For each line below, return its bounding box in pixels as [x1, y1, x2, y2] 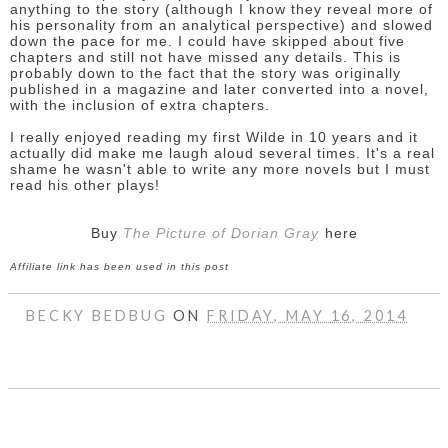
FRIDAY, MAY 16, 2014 [207, 306, 408, 324]
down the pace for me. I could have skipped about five [10, 33, 405, 49]
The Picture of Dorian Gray [122, 225, 319, 241]
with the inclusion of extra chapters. [10, 97, 275, 113]
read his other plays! [10, 177, 165, 193]
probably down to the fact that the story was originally [10, 65, 401, 81]
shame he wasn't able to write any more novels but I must [10, 161, 430, 177]
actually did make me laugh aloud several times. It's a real [10, 145, 435, 161]
